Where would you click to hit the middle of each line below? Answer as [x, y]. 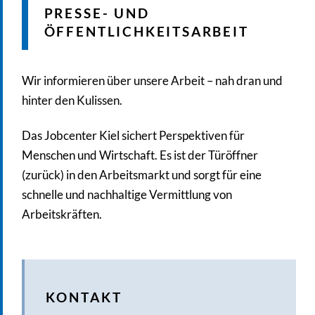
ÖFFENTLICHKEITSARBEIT [146, 31]
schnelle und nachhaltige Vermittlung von [127, 194]
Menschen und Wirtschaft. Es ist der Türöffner [140, 155]
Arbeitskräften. [62, 214]
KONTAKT [84, 297]
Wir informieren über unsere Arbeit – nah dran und [152, 81]
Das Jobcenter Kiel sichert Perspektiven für [133, 135]
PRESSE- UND [97, 13]
